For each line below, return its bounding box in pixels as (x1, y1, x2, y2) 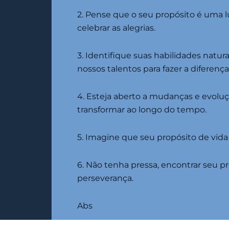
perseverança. (77, 173, 133, 184)
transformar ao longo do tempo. (77, 105, 207, 115)
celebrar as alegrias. (77, 23, 155, 33)
